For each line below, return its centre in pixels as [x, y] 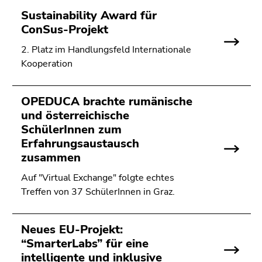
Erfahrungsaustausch [80, 144]
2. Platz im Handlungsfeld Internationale [106, 50]
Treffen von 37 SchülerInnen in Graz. [98, 192]
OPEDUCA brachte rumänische [107, 101]
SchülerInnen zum [71, 130]
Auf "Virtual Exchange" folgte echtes [98, 178]
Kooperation [47, 64]
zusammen [51, 158]
